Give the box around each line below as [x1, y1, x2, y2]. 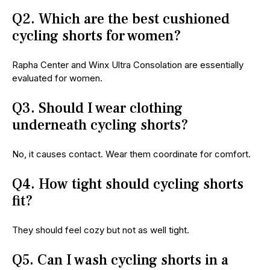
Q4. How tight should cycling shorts [12, 175, 243, 194]
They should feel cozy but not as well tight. [12, 224, 189, 236]
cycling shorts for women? [12, 27, 181, 46]
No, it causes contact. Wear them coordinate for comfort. [12, 148, 251, 160]
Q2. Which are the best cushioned [12, 10, 230, 29]
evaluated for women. [12, 72, 102, 84]
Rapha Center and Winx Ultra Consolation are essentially [12, 59, 243, 71]
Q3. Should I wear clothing [12, 99, 183, 118]
